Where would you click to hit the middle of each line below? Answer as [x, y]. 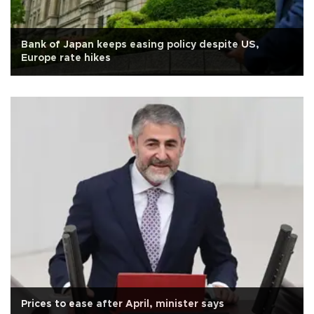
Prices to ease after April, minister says [123, 304]
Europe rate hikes [66, 58]
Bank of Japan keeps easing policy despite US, [140, 45]
